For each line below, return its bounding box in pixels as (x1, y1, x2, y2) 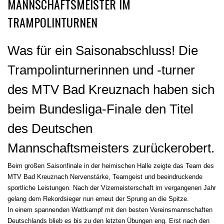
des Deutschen (7, 120, 92, 136)
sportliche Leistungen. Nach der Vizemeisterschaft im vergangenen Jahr (7, 183, 216, 191)
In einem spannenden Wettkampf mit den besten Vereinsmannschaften (7, 205, 212, 213)
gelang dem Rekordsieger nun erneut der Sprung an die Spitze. (7, 194, 189, 202)
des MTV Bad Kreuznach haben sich (7, 81, 214, 97)
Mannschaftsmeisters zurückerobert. (7, 140, 214, 155)
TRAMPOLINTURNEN (7, 12, 97, 31)
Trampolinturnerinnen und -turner (7, 62, 195, 77)
